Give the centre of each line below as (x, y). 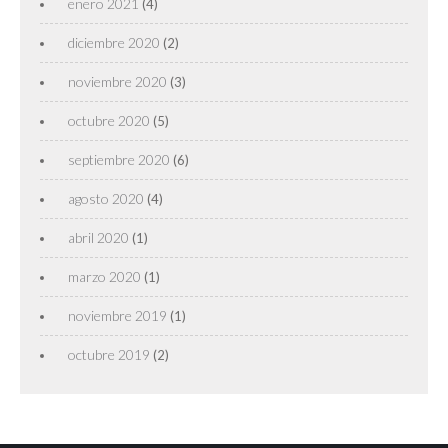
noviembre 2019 (117, 315)
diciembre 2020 (114, 42)
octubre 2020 (109, 120)
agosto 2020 (106, 198)
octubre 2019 (109, 354)
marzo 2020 (104, 276)
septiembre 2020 (119, 159)
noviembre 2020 (117, 81)
